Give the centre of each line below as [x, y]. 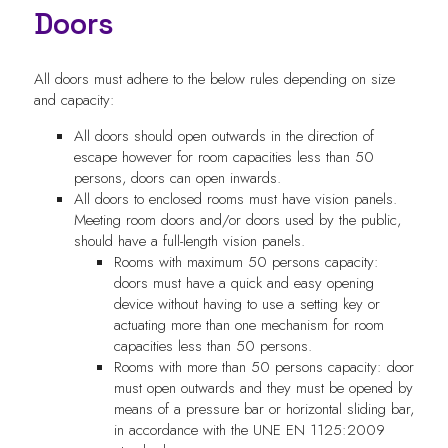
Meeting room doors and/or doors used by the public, [237, 219]
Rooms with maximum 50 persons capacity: [246, 261]
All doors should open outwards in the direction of [223, 135]
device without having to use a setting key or [246, 303]
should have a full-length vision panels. [196, 240]
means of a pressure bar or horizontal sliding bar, [263, 408]
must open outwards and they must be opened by [263, 387]
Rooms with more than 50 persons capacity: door [263, 366]
